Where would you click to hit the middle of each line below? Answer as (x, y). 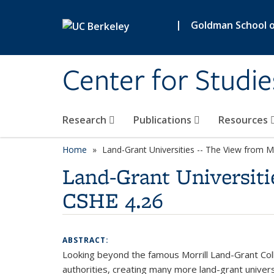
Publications (164, 120)
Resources (244, 120)
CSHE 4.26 (113, 200)
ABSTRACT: (87, 240)
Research (86, 120)
